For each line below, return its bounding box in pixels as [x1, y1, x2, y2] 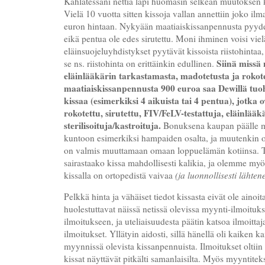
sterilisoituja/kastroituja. [64, 118, 161, 132]
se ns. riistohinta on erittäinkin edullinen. [64, 57, 216, 69]
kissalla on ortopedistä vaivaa [64, 169, 175, 181]
